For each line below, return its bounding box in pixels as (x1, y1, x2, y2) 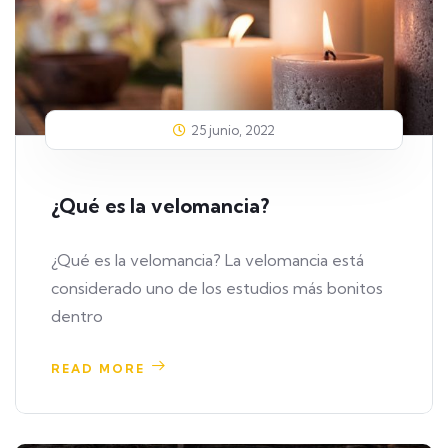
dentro (51, 306, 103, 327)
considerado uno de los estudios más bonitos (51, 278, 383, 299)
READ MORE (51, 361, 145, 377)
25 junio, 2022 (191, 122, 275, 139)
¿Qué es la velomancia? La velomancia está (51, 250, 364, 271)
